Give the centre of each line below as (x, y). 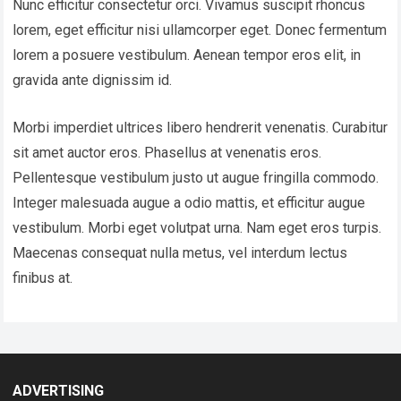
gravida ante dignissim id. (93, 80)
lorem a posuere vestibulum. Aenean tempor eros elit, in (187, 55)
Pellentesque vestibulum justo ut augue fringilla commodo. (196, 178)
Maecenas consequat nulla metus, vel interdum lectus (180, 253)
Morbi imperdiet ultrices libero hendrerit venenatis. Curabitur (200, 128)
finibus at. (43, 278)
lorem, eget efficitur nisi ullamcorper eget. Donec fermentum (200, 30)
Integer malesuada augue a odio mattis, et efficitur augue (189, 203)
